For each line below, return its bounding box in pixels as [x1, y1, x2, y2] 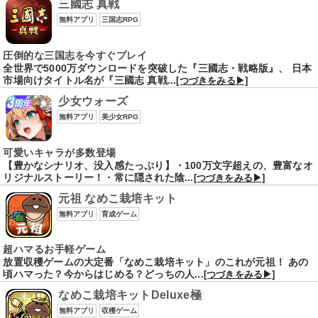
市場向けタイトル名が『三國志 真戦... [3, 74, 177, 86]
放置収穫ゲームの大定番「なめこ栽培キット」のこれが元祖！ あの [3, 256, 309, 268]
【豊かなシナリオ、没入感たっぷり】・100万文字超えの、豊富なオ [3, 159, 313, 171]
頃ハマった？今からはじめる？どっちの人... [3, 268, 204, 280]
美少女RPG [102, 112, 139, 121]
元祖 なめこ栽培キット [58, 192, 177, 204]
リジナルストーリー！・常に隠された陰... [3, 171, 194, 183]
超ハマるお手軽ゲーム [3, 243, 106, 256]
